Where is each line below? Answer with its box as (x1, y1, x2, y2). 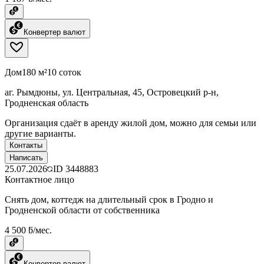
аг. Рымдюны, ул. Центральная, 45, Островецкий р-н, (5, 87, 219, 97)
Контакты (9, 140, 42, 150)
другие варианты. (5, 128, 76, 138)
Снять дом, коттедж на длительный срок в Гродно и (5, 194, 213, 204)
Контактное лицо (5, 174, 74, 184)
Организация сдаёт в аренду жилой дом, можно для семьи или (5, 117, 256, 128)
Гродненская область (5, 97, 88, 108)
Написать (9, 153, 43, 162)
